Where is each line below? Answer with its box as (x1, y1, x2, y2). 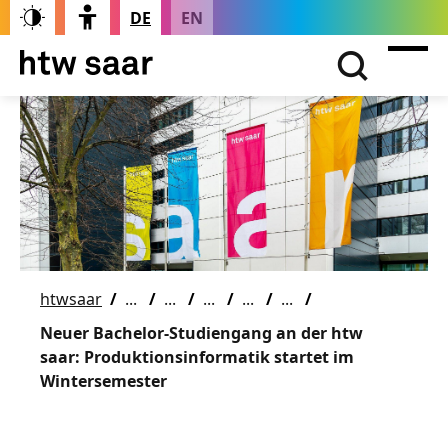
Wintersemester (40, 369, 167, 392)
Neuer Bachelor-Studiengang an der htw (40, 321, 363, 344)
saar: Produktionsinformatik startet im (40, 345, 354, 368)
